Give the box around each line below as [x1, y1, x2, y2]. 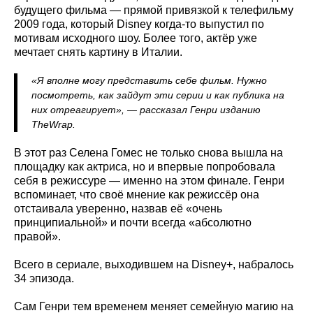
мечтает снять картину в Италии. [14, 45, 182, 58]
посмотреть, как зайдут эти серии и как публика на [31, 89, 284, 101]
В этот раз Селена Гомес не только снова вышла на [14, 146, 283, 159]
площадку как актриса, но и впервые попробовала [14, 160, 275, 173]
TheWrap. [31, 118, 75, 130]
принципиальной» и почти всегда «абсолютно [14, 216, 252, 228]
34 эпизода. [14, 272, 74, 284]
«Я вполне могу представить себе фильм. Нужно [31, 74, 267, 86]
